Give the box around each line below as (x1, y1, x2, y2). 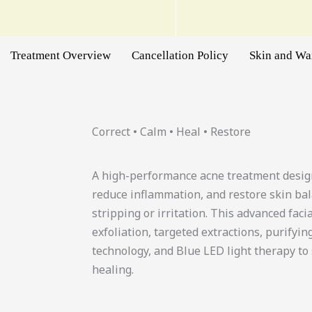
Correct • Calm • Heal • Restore (92, 124, 251, 139)
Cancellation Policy (132, 49, 229, 62)
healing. (92, 262, 134, 277)
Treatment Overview (10, 49, 111, 62)
